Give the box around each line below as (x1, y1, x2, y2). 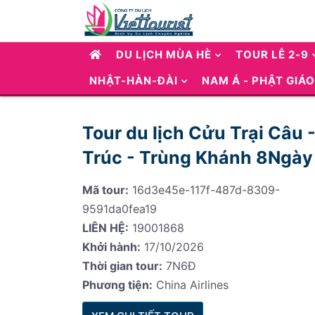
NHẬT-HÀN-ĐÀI (89, 74, 178, 87)
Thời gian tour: (82, 259, 162, 273)
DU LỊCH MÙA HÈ (116, 48, 212, 61)
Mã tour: (82, 183, 129, 197)
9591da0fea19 (82, 202, 157, 216)
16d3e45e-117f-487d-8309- (129, 183, 280, 197)
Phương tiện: (82, 278, 153, 292)
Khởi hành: (82, 240, 141, 254)
